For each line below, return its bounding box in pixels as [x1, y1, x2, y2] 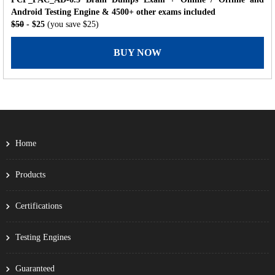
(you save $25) [47, 19, 99, 29]
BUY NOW [114, 47, 161, 58]
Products [15, 169, 45, 179]
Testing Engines [15, 232, 71, 242]
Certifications [15, 201, 62, 211]
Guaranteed [15, 263, 55, 273]
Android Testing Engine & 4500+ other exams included [11, 7, 215, 17]
